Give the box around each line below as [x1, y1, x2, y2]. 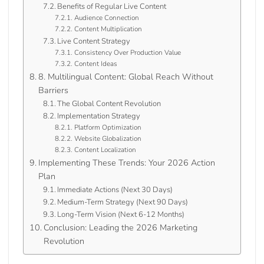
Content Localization [74, 144, 136, 154]
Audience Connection [74, 12, 139, 22]
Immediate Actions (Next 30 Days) [57, 184, 173, 195]
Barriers [38, 84, 68, 96]
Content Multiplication [74, 24, 142, 34]
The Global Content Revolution [57, 98, 161, 109]
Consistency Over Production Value [74, 47, 181, 57]
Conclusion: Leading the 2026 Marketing [43, 221, 197, 233]
